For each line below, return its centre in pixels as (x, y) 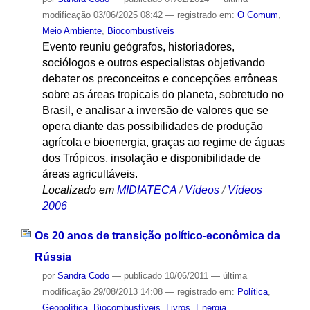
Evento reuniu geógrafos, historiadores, (138, 47)
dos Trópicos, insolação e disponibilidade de (151, 158)
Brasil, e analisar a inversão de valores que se (155, 111)
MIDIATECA (146, 190)
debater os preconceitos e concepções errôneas (159, 79)
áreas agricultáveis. (90, 174)
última (235, 275)
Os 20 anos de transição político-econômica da (157, 235)
